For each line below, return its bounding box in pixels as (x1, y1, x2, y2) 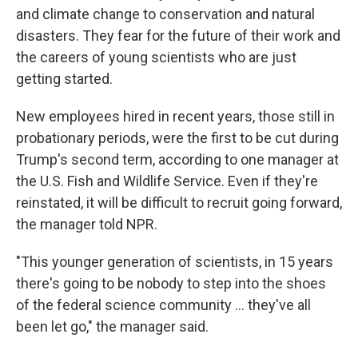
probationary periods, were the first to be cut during (16, 129, 339, 146)
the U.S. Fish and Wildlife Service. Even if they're (16, 173, 318, 189)
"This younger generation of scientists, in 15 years (16, 253, 333, 270)
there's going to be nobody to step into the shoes (16, 275, 326, 292)
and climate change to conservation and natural (16, 6, 315, 22)
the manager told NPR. (16, 216, 157, 233)
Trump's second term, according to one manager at (16, 151, 339, 168)
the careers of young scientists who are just (16, 49, 296, 66)
